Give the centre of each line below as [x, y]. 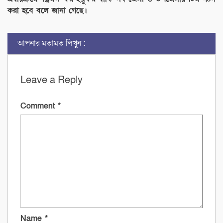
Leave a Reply [52, 80]
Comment [39, 106]
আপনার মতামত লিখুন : [51, 44]
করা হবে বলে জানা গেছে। [47, 11]
